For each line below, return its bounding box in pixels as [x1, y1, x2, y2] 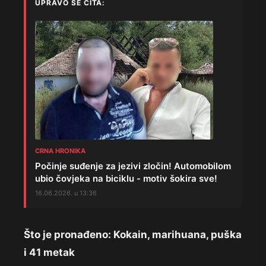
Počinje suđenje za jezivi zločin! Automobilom [35, 160, 231, 172]
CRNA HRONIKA [35, 147, 85, 156]
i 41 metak [24, 246, 75, 259]
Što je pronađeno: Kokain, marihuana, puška [24, 229, 242, 241]
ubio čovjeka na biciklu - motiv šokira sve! [35, 173, 217, 185]
